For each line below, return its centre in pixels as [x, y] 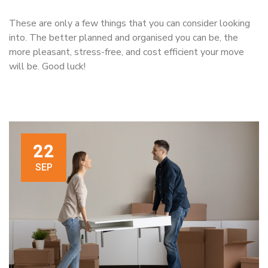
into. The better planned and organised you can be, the [124, 38]
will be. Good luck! [47, 67]
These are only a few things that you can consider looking [130, 24]
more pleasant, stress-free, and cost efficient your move [127, 52]
